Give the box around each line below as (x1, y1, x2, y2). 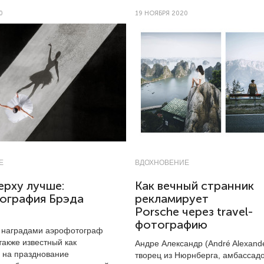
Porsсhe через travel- (135, 205, 253, 219)
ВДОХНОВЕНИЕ (135, 159, 189, 167)
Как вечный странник (135, 179, 254, 193)
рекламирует (135, 192, 209, 206)
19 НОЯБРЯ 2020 (135, 9, 188, 17)
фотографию (135, 218, 207, 232)
